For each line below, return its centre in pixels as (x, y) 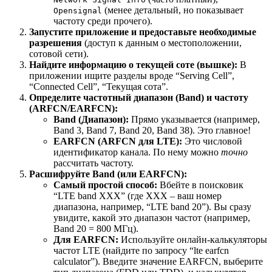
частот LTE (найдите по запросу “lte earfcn (141, 250)
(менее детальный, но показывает (173, 10)
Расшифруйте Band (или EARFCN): (108, 174)
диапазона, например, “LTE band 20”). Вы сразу (152, 206)
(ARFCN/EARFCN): (73, 108)
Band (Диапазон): (91, 119)
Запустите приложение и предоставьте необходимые (143, 32)
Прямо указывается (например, (194, 119)
